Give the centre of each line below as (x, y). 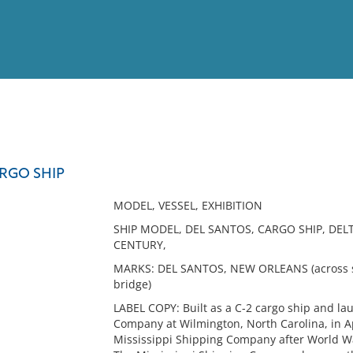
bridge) (132, 284)
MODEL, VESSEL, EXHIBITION (188, 205)
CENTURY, (139, 245)
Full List (321, 154)
